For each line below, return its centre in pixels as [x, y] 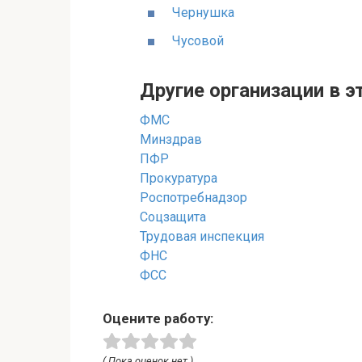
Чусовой [198, 40]
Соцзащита [173, 217]
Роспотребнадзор [194, 197]
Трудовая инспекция [202, 236]
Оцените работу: [158, 318]
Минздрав [171, 139]
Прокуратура [179, 178]
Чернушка [203, 12]
